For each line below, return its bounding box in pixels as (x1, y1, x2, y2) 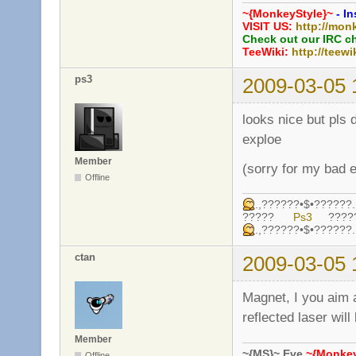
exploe (242, 131, 281, 148)
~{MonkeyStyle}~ (242, 7, 333, 21)
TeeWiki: (242, 45, 292, 59)
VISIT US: (242, 20, 296, 33)
